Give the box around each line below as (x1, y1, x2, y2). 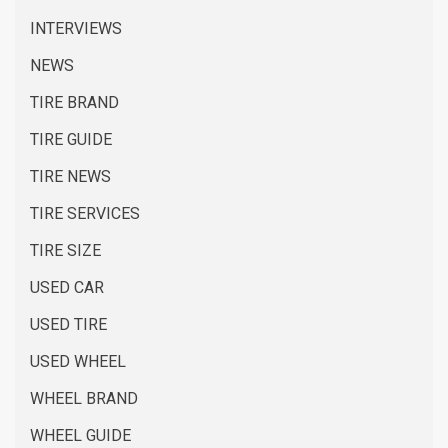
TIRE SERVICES (30, 204, 140, 223)
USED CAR (30, 278, 104, 297)
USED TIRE (30, 315, 107, 334)
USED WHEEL (30, 352, 126, 371)
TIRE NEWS (30, 167, 111, 186)
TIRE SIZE (30, 241, 101, 260)
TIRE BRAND (30, 93, 119, 112)
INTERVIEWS (30, 19, 122, 38)
